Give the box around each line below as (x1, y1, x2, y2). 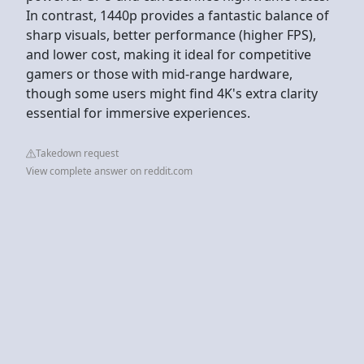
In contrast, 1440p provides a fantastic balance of (26, 6, 329, 24)
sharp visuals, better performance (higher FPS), (26, 25, 316, 44)
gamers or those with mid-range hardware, (26, 64, 292, 83)
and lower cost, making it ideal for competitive (26, 45, 311, 63)
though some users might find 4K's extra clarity (26, 84, 318, 102)
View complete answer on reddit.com (26, 163, 193, 178)
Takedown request (36, 145, 119, 160)
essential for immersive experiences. (26, 103, 250, 122)
